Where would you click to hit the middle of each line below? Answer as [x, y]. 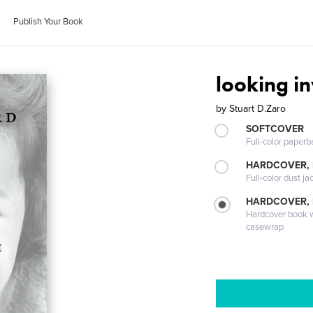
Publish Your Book [49, 22]
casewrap [265, 227]
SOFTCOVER [275, 129]
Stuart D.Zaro [258, 109]
